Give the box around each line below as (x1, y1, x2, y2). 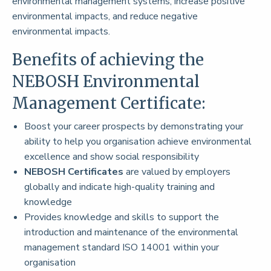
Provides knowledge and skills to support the (24, 211, 219, 224)
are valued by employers (123, 165, 230, 179)
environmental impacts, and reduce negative (12, 10, 198, 24)
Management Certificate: (12, 93, 206, 114)
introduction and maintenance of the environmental (24, 226, 238, 240)
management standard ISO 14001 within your (24, 241, 219, 255)
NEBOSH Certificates (24, 165, 123, 179)
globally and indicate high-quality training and (24, 180, 215, 194)
